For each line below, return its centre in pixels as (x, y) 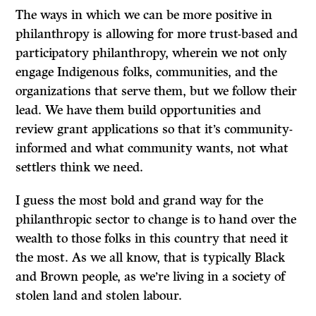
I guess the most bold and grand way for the (140, 200)
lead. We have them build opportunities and (139, 110)
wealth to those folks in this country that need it (152, 238)
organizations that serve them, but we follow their (157, 91)
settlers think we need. (80, 167)
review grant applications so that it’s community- (154, 129)
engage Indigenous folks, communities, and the (147, 72)
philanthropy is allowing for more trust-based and (157, 34)
